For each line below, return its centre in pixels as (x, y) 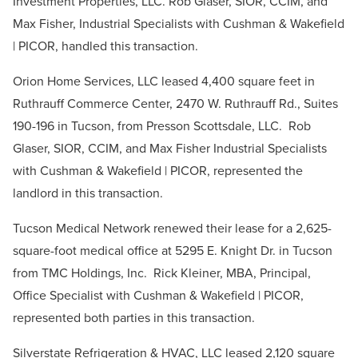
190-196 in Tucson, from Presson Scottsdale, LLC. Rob (162, 125)
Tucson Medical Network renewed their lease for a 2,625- (172, 228)
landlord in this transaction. (88, 193)
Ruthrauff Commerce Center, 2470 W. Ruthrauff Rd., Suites (175, 103)
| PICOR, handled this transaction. (105, 46)
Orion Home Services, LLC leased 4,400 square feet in (164, 81)
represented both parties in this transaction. (134, 317)
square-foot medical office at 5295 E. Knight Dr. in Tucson (173, 250)
